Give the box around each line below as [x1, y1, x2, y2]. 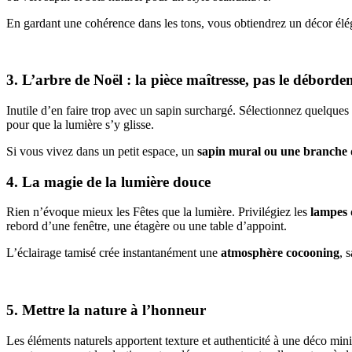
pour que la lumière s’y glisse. [6, 117, 154, 131]
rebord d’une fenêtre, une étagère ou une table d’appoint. [6, 219, 287, 233]
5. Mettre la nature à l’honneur [6, 302, 206, 319]
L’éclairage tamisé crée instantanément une [6, 246, 221, 260]
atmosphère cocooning [221, 246, 339, 260]
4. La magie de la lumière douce [6, 173, 211, 190]
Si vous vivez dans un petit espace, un [6, 144, 197, 158]
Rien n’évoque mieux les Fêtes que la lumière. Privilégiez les [6, 205, 310, 219]
